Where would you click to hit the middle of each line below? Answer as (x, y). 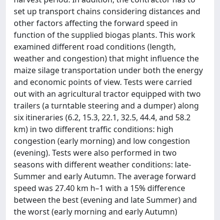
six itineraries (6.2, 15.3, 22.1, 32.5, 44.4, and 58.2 (102, 117)
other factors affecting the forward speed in (96, 23)
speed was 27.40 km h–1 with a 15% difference (99, 188)
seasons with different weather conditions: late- (102, 165)
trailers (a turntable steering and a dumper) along (106, 106)
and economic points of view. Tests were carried (103, 82)
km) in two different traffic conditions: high (94, 129)
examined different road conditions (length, (95, 47)
